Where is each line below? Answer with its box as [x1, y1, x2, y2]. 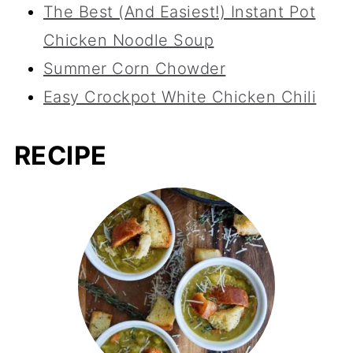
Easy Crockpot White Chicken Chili [43, 87, 317, 106]
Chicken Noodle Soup [43, 31, 214, 50]
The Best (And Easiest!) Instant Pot [43, 2, 316, 21]
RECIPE [13, 140, 107, 171]
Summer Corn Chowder [43, 59, 226, 78]
